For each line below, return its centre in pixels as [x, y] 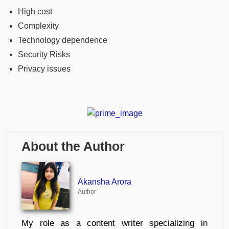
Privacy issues [44, 69]
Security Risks [44, 55]
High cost [35, 12]
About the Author [73, 146]
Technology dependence [63, 40]
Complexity [38, 26]
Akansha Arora [104, 182]
